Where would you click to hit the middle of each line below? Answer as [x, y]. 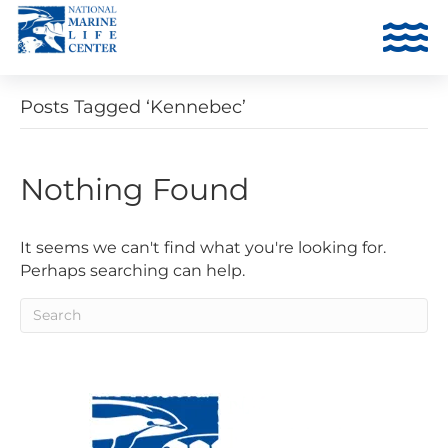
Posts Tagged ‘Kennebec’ [133, 106]
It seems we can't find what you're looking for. [203, 247]
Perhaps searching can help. [132, 270]
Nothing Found [134, 189]
